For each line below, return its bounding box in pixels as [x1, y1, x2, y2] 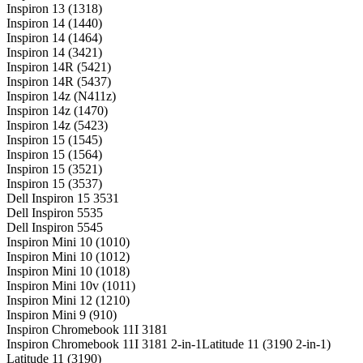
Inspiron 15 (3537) [6, 176, 102, 190]
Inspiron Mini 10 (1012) [6, 249, 130, 263]
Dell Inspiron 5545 [6, 220, 103, 234]
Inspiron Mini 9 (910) [6, 307, 117, 322]
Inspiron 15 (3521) [6, 161, 102, 176]
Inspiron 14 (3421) [6, 45, 102, 59]
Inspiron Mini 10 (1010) [6, 234, 130, 249]
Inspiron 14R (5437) [6, 74, 111, 88]
